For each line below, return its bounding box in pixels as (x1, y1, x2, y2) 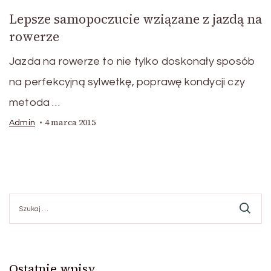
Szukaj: (8, 194, 38, 204)
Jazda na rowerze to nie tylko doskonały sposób (9, 56, 256, 68)
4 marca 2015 (45, 117, 96, 129)
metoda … (9, 97, 60, 109)
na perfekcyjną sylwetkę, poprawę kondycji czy (9, 76, 245, 88)
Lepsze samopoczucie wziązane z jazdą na (9, 10, 262, 28)
